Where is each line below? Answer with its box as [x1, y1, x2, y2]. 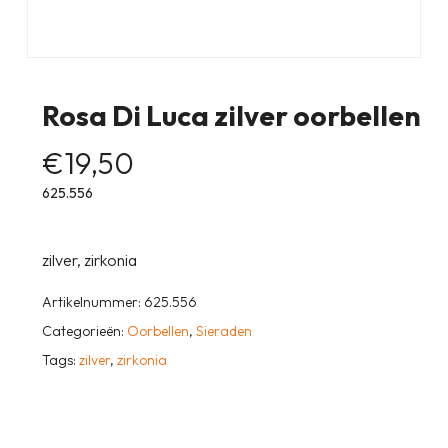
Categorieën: [41, 322, 127, 341]
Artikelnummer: [41, 293, 144, 312]
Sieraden [195, 322, 252, 341]
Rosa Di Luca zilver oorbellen [41, 98, 421, 134]
